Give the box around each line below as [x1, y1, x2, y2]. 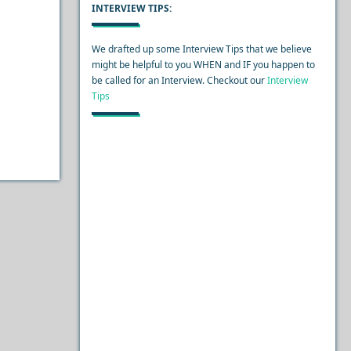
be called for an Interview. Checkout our [91, 74, 265, 87]
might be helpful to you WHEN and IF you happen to [91, 58, 315, 71]
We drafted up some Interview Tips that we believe [91, 42, 312, 56]
